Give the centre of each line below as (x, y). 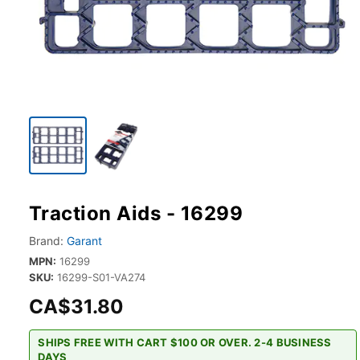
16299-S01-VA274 (101, 277)
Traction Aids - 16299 (136, 213)
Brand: (46, 241)
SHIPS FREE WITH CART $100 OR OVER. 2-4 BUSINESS (185, 343)
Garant (84, 241)
